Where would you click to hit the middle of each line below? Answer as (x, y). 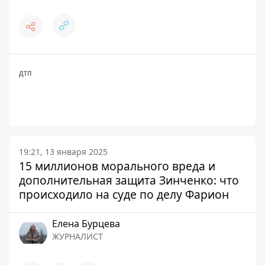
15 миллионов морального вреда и (117, 166)
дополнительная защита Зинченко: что (129, 180)
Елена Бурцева (86, 223)
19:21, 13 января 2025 (63, 151)
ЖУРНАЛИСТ (77, 236)
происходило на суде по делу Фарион (124, 194)
